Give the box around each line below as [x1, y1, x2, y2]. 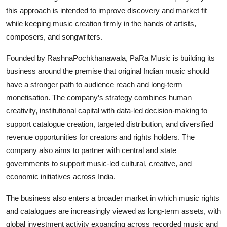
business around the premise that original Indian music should [6, 67, 209, 76]
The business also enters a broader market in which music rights [6, 194, 219, 203]
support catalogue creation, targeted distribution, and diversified [6, 120, 213, 129]
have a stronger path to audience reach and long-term [6, 80, 182, 89]
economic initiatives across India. [6, 172, 116, 181]
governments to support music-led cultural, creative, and [6, 159, 192, 168]
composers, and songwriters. [6, 32, 102, 42]
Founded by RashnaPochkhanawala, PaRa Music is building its [6, 54, 215, 63]
